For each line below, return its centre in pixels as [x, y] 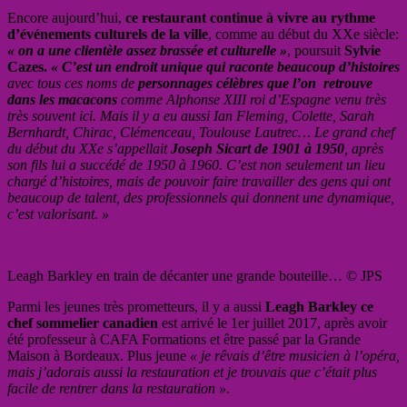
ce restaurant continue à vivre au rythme [248, 17]
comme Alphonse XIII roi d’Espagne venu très [252, 99]
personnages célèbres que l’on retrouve [253, 83]
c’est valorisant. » [58, 213]
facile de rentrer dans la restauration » [117, 388]
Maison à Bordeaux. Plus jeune [97, 355]
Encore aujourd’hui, [65, 17]
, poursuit [314, 50]
